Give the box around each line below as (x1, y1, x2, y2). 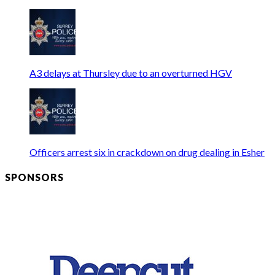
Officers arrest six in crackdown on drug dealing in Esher (29, 146, 265, 158)
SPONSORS (5, 171, 64, 183)
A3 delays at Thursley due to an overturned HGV (29, 67, 232, 79)
